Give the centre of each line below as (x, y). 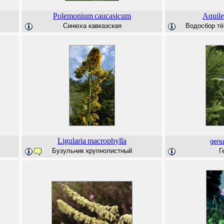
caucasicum (113, 16)
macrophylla (107, 141)
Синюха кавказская (92, 26)
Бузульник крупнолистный (92, 151)
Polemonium (73, 16)
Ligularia (72, 141)
